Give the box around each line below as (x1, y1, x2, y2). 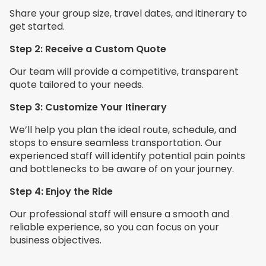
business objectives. (9, 233, 102, 247)
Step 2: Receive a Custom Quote (9, 42, 166, 56)
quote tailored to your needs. (9, 77, 144, 91)
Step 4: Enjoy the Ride (9, 184, 113, 198)
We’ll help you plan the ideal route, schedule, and (9, 122, 236, 137)
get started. (9, 19, 65, 33)
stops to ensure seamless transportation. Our (9, 135, 222, 150)
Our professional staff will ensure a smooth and (9, 207, 229, 221)
